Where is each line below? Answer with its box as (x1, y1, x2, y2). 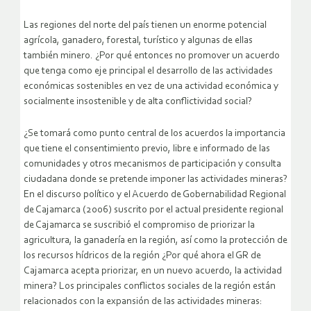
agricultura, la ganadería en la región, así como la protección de (24, 235, 287, 246)
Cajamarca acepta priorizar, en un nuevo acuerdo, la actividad (24, 266, 282, 277)
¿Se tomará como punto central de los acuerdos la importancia (24, 128, 285, 140)
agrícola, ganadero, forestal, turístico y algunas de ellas (24, 35, 253, 47)
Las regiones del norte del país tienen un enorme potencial (24, 20, 267, 31)
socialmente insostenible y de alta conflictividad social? (24, 96, 252, 108)
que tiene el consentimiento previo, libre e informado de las (24, 144, 270, 155)
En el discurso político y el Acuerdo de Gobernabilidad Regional (24, 190, 286, 201)
